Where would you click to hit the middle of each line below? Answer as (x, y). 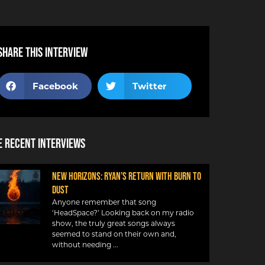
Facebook (55, 86)
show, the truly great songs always (114, 224)
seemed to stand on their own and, (114, 234)
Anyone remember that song (104, 202)
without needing (82, 245)
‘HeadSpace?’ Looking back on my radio (123, 213)
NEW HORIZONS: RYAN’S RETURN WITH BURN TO (127, 177)
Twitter (149, 86)
